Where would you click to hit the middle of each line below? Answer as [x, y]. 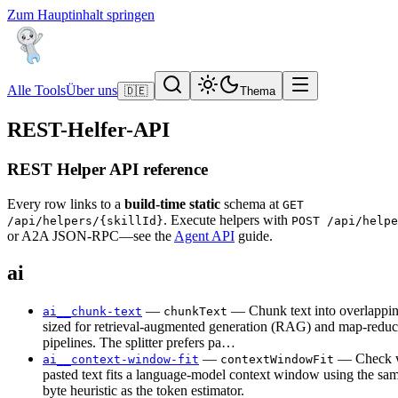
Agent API [204, 235]
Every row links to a [66, 203]
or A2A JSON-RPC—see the [91, 235]
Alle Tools [36, 90]
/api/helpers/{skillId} [85, 220]
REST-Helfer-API [88, 129]
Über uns [92, 90]
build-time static [172, 203]
